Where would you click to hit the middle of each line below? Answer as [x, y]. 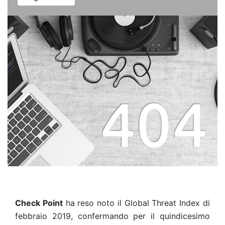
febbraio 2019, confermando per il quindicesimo [113, 216]
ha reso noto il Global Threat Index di [136, 203]
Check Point [39, 203]
